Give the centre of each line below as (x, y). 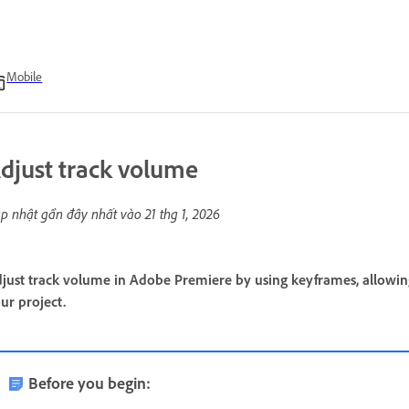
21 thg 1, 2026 (183, 214)
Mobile (25, 76)
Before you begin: (89, 382)
